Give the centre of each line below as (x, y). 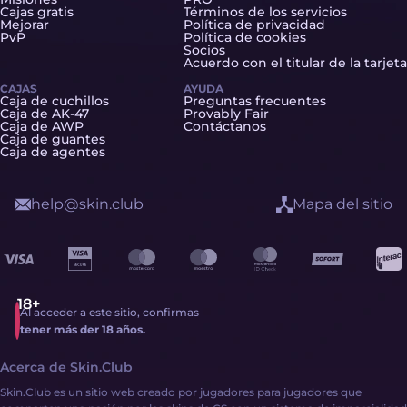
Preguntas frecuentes (255, 101)
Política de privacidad (254, 25)
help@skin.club (87, 204)
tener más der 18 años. (83, 329)
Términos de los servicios (265, 12)
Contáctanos (225, 126)
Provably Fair (226, 114)
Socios (204, 50)
